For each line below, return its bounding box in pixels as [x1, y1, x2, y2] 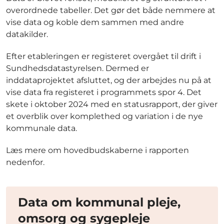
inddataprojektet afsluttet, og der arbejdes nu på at [6, 75, 211, 85]
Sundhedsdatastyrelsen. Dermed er [6, 63, 149, 73]
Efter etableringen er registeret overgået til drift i [6, 51, 201, 61]
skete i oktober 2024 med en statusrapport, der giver [6, 99, 217, 109]
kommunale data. [6, 123, 77, 133]
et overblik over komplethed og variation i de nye [6, 111, 203, 121]
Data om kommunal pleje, [18, 195, 180, 210]
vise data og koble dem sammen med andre [6, 17, 184, 27]
